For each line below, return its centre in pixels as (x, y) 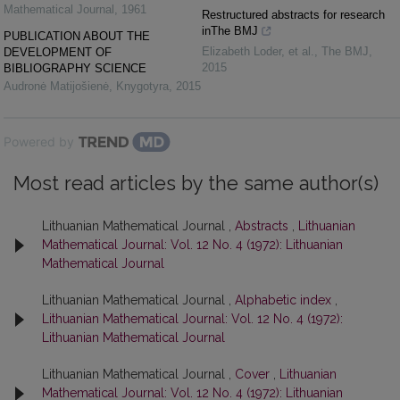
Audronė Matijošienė (56, 86)
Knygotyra (142, 86)
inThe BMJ (230, 31)
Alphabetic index (285, 300)
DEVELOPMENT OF (58, 52)
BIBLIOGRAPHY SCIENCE (75, 68)
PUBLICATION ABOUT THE (77, 36)
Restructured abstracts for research (293, 15)
